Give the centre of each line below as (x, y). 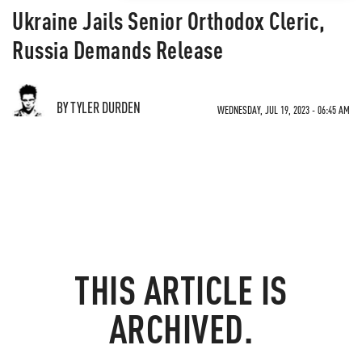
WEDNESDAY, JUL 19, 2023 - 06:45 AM (284, 109)
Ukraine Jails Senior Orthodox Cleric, (169, 20)
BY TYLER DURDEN (99, 107)
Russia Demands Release (118, 49)
